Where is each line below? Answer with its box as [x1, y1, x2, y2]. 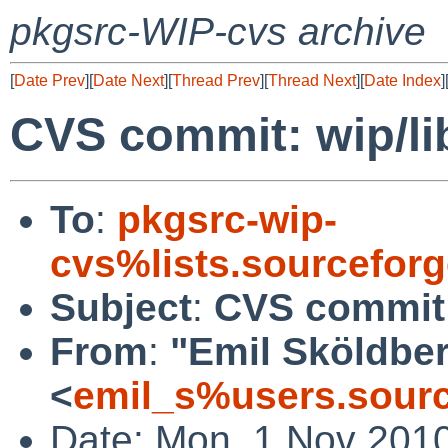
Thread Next [268, 72, 356, 89]
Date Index [364, 72, 441, 89]
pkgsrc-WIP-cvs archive [10, 10, 426, 53]
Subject [50, 285, 192, 329]
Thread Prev [172, 72, 260, 89]
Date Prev [14, 72, 85, 89]
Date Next [93, 72, 164, 89]
